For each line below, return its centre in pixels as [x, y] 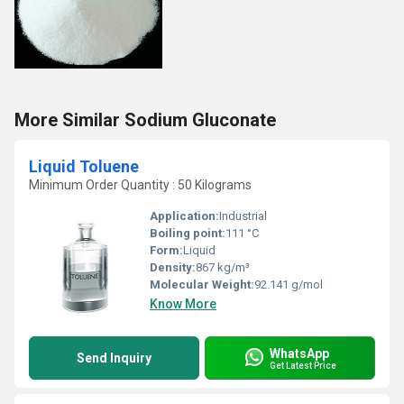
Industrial [243, 216]
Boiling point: [188, 233]
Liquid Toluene [84, 166]
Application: [184, 216]
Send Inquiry [114, 358]
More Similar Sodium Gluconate [145, 120]
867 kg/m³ [223, 267]
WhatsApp [299, 353]
